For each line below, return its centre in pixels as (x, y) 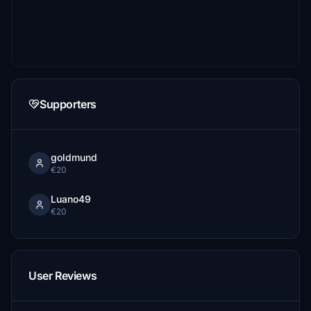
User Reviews (63, 276)
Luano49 (71, 199)
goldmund (74, 157)
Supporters (68, 104)
